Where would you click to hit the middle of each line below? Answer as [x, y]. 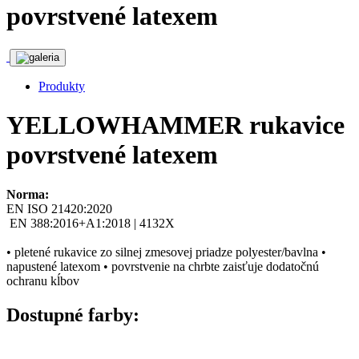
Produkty [62, 86]
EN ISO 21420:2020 [59, 208]
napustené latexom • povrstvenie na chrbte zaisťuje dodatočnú [163, 266]
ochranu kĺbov [43, 280]
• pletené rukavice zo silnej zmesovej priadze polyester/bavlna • [166, 252]
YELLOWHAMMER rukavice [175, 125]
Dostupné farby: [73, 315]
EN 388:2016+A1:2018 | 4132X [91, 223]
